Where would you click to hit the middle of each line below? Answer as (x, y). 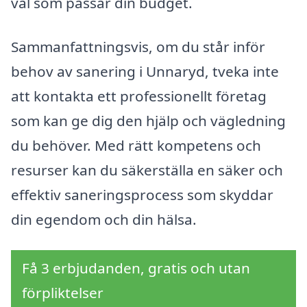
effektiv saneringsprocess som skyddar (142, 194)
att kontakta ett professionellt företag (139, 96)
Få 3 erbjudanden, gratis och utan (136, 268)
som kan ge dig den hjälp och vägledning (148, 120)
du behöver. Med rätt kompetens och (136, 145)
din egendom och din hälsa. (104, 219)
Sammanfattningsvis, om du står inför (138, 46)
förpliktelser (63, 293)
